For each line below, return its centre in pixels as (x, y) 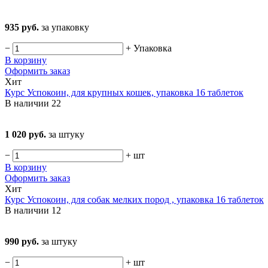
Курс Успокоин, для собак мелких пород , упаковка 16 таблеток (134, 200)
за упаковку (65, 28)
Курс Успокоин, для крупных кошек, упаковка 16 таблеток (124, 93)
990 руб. (23, 242)
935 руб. (23, 28)
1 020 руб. (27, 135)
